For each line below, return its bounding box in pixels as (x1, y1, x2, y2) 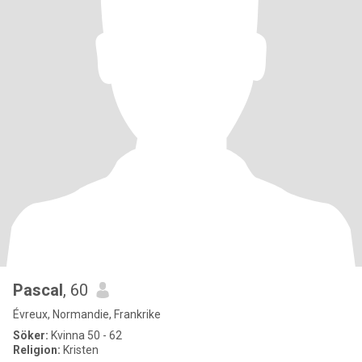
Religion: (13, 343, 61, 356)
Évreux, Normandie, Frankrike (13, 308, 161, 321)
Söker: (13, 329, 48, 342)
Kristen (61, 343, 99, 356)
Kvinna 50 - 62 (48, 329, 122, 342)
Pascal (13, 280, 63, 300)
